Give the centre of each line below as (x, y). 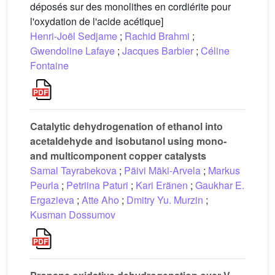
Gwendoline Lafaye (72, 51)
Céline (215, 51)
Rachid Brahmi (157, 36)
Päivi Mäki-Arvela (162, 170)
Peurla (45, 185)
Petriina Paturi (97, 185)
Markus (224, 170)
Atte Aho (100, 200)
